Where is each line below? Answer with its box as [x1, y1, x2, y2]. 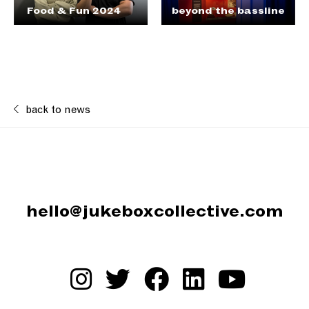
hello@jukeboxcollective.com [26, 206, 283, 220]
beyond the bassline [172, 7, 285, 17]
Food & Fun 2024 [24, 7, 121, 17]
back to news [26, 105, 91, 116]
